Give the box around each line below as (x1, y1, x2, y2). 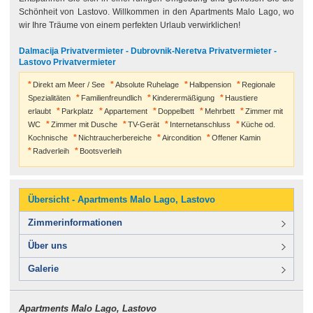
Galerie (27, 263, 59, 275)
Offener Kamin (211, 133, 261, 142)
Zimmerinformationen (27, 217, 122, 228)
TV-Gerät (127, 120, 159, 129)
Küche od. (240, 120, 275, 129)
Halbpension (189, 80, 231, 89)
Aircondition (161, 133, 201, 142)
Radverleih (32, 147, 69, 155)
